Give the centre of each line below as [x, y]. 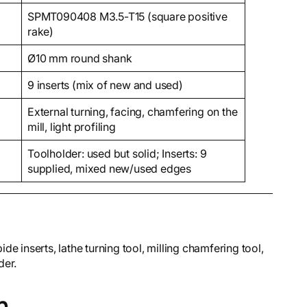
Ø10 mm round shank [80, 58]
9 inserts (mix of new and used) [105, 85]
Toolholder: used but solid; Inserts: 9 [117, 153]
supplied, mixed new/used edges [110, 168]
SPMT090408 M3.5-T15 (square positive [127, 16]
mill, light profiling [72, 126]
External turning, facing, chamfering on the [133, 111]
